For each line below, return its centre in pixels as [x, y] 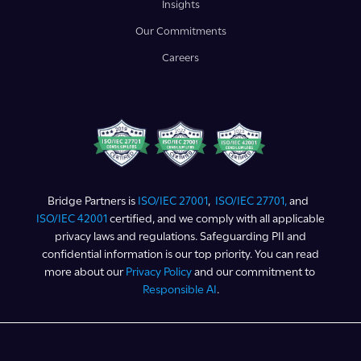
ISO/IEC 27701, [252, 201]
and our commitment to [254, 272]
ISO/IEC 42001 [72, 219]
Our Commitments [180, 31]
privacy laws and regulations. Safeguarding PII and [180, 237]
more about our [85, 272]
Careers [180, 58]
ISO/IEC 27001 [173, 201]
